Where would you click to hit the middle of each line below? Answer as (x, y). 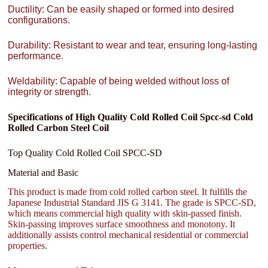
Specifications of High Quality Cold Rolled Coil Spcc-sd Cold (131, 117)
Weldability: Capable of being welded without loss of (119, 81)
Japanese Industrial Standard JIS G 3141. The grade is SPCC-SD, (132, 203)
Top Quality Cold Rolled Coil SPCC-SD (85, 153)
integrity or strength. (50, 92)
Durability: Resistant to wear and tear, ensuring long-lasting (133, 45)
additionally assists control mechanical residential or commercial (128, 235)
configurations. (39, 20)
